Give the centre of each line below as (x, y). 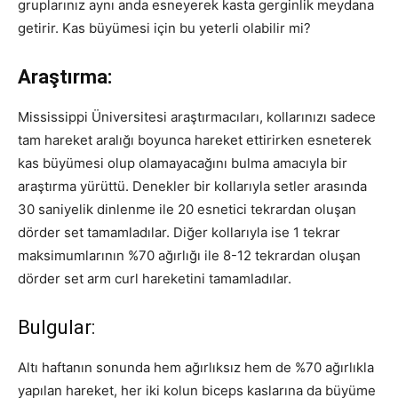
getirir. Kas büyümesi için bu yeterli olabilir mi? (164, 28)
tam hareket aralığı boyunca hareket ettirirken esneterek (195, 139)
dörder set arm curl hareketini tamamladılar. (155, 278)
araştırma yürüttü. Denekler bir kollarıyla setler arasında (192, 186)
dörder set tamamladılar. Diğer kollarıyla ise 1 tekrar (179, 232)
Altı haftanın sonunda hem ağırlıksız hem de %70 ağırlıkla (196, 367)
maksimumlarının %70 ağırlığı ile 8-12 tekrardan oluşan (189, 255)
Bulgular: (56, 327)
